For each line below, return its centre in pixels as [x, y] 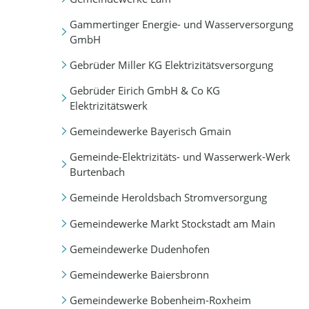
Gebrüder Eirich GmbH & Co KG [144, 91]
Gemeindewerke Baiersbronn [139, 274]
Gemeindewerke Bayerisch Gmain [150, 131]
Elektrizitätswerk [108, 106]
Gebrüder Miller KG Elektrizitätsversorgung [171, 65]
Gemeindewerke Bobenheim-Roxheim [160, 300]
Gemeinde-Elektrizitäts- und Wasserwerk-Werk [180, 157]
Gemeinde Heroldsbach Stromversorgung [168, 198]
